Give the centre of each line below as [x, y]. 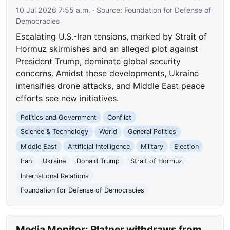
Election [186, 146]
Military [152, 146]
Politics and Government [59, 117]
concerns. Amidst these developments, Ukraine [108, 74]
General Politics [152, 132]
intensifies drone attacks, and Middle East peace [111, 86]
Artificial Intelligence [99, 146]
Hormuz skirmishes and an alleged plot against [107, 49]
